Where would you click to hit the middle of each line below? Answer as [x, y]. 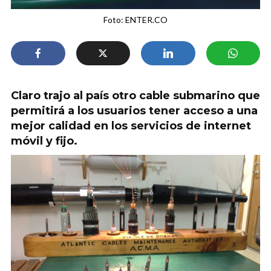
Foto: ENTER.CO [135, 19]
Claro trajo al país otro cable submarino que [135, 95]
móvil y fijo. [44, 141]
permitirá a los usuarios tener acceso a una [134, 110]
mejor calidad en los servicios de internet [131, 126]
